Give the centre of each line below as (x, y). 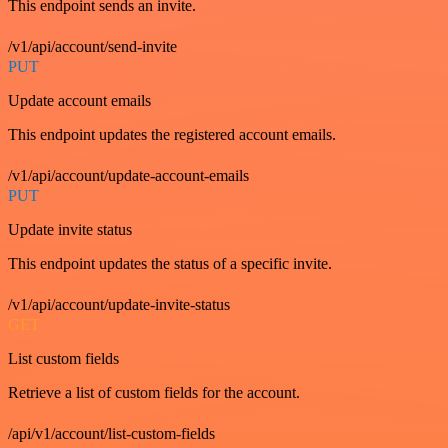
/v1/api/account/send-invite (92, 46)
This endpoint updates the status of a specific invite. (170, 263)
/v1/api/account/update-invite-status (119, 304)
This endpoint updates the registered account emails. (172, 134)
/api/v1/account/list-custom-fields (111, 433)
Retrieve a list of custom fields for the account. (154, 392)
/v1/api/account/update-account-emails (128, 175)
